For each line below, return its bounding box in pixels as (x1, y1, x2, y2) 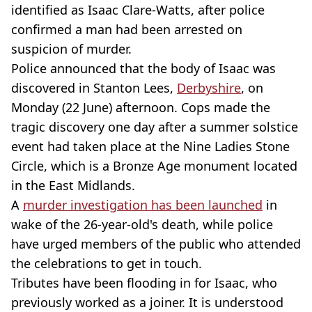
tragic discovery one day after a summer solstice (11, 118, 298, 135)
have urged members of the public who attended (11, 235, 301, 252)
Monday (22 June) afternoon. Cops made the (11, 99, 270, 116)
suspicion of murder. (11, 40, 132, 57)
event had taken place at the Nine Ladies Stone (11, 138, 290, 155)
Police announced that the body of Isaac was (11, 60, 276, 77)
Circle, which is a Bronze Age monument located (11, 157, 297, 174)
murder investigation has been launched (23, 196, 263, 213)
